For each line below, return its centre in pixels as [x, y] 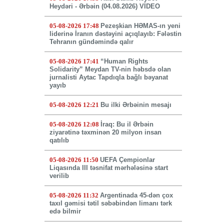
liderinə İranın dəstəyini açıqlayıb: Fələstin [115, 34]
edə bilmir [65, 211]
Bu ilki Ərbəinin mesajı [136, 105]
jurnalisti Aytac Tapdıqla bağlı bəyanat [108, 77]
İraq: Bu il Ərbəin [127, 124]
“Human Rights [124, 61]
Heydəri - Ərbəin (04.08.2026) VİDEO [104, 6]
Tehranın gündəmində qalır [91, 42]
